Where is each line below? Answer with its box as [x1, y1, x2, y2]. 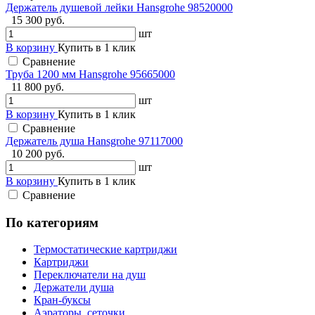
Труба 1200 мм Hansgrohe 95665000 [6, 67, 175, 80]
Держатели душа [34, 281, 114, 294]
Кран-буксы [34, 294, 91, 307]
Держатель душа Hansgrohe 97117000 [6, 134, 183, 147]
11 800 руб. [11, 80, 64, 93]
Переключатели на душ [34, 269, 146, 281]
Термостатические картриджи [34, 243, 177, 256]
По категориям [6, 214, 98, 230]
